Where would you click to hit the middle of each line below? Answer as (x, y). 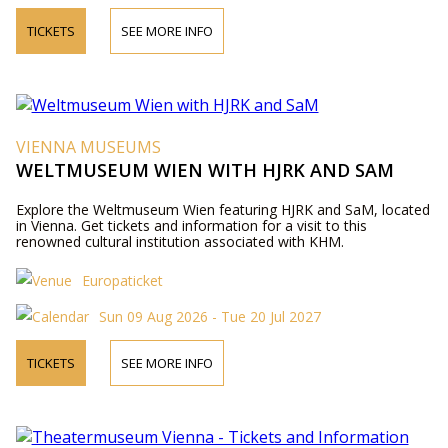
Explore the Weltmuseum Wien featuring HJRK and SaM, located (222, 210)
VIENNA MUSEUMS (88, 147)
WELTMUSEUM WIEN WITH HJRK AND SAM (204, 170)
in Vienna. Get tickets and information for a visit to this (191, 226)
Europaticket (122, 281)
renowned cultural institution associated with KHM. (179, 242)
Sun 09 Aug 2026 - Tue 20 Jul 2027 (209, 317)
